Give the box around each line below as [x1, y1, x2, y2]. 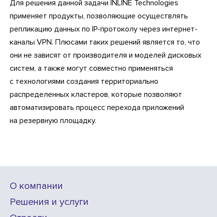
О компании [10, 180, 63, 192]
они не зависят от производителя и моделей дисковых [10, 50, 201, 60]
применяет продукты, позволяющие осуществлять [10, 11, 188, 21]
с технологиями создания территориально [10, 76, 158, 86]
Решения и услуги [10, 196, 89, 208]
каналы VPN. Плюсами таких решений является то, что [10, 37, 200, 47]
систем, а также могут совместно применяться [10, 63, 173, 73]
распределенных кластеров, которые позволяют [10, 89, 182, 99]
